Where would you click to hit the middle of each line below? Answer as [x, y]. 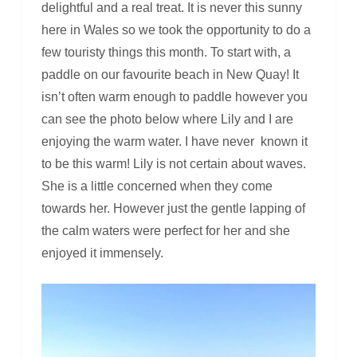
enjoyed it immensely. [102, 253]
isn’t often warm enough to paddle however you [174, 97]
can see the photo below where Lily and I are [167, 120]
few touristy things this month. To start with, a [166, 53]
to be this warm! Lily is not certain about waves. [173, 164]
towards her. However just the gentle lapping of [173, 209]
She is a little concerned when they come [157, 186]
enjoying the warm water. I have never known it [174, 142]
